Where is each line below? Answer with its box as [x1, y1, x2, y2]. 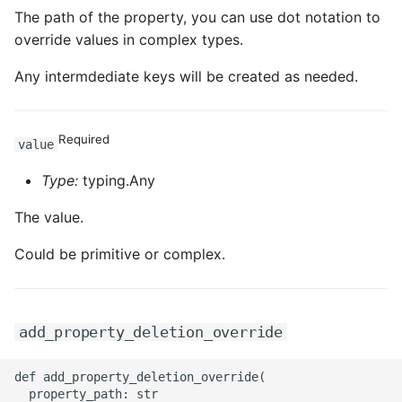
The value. [14, 208, 83, 226]
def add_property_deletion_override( [14, 369, 266, 384]
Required [58, 131, 110, 146]
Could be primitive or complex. [14, 245, 225, 263]
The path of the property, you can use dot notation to [14, 8, 380, 26]
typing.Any [78, 171, 155, 189]
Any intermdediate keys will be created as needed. [14, 67, 358, 85]
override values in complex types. [14, 31, 243, 48]
